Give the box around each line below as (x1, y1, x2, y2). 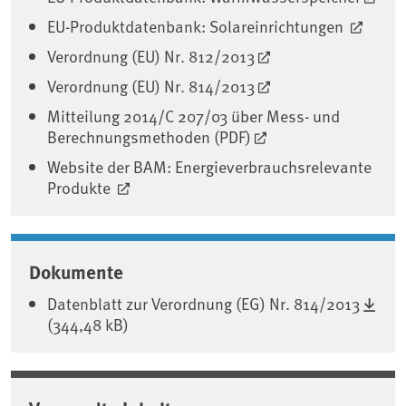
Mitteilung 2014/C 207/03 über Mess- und (47, 104, 340, 128)
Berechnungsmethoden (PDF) (47, 125, 251, 149)
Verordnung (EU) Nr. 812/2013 (47, 44, 255, 68)
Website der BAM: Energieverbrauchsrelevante (47, 155, 372, 179)
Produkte (47, 176, 114, 199)
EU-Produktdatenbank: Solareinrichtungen (47, 14, 347, 38)
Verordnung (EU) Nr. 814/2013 (47, 74, 255, 98)
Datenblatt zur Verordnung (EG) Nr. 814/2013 (47, 292, 360, 315)
